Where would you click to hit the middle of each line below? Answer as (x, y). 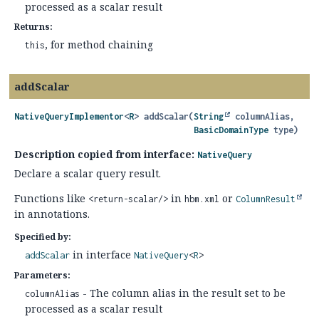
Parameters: (42, 275)
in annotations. (52, 214)
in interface (102, 255)
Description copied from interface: (106, 154)
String (209, 116)
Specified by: (43, 237)
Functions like (51, 198)
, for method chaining (99, 45)
